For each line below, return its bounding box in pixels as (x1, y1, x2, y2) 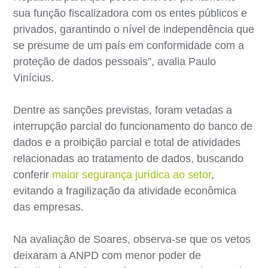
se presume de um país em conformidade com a (13, 39, 245, 51)
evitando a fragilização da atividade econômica (13, 184, 237, 197)
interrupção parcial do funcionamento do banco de (13, 120, 253, 132)
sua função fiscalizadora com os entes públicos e (13, 7, 248, 19)
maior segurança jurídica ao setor (52, 168, 212, 181)
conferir (13, 168, 53, 181)
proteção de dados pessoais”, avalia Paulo (13, 55, 217, 68)
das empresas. (13, 200, 84, 213)
